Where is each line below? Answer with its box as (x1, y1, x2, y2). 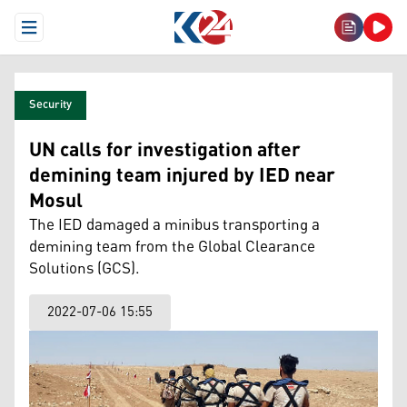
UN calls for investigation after (29, 132, 301, 170)
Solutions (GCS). (29, 253, 144, 284)
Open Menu (27, 21, 95, 48)
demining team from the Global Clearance (29, 232, 315, 263)
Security (29, 94, 72, 116)
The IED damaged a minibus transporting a (29, 210, 320, 241)
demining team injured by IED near (29, 157, 335, 195)
